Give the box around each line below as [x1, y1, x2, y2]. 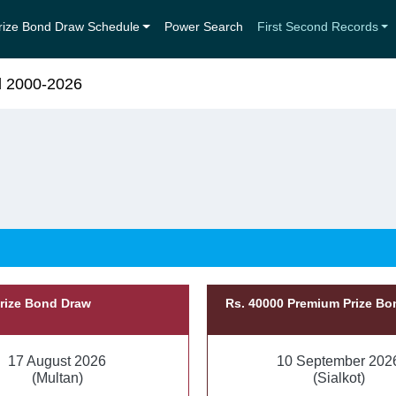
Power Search [164, 19, 243, 34]
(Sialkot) [312, 370, 365, 385]
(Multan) [31, 370, 83, 385]
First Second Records [256, 19, 378, 34]
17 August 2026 [8, 354, 107, 369]
